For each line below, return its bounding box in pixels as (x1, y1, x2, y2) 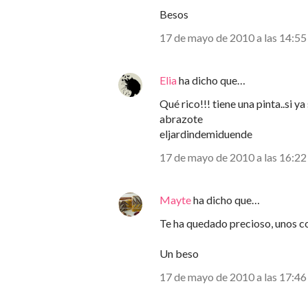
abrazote (159, 112, 203, 125)
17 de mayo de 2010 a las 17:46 (159, 270, 307, 283)
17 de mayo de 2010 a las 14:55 (159, 31, 307, 44)
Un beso (159, 247, 199, 260)
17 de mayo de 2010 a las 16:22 (159, 151, 307, 164)
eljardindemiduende (159, 127, 252, 140)
